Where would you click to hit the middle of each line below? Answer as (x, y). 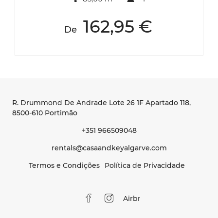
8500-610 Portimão (45, 113)
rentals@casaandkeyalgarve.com (109, 148)
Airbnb (135, 198)
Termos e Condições (64, 165)
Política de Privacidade (145, 165)
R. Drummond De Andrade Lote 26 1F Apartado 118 (101, 102)
